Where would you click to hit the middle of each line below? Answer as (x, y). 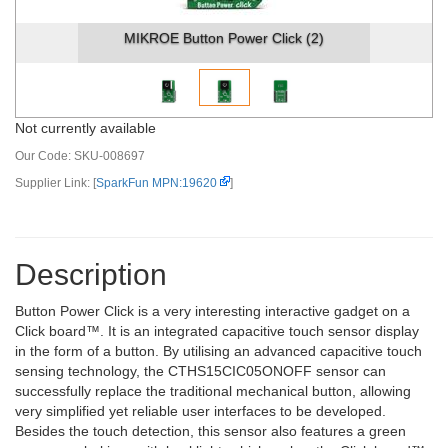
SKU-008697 (109, 156)
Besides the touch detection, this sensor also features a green (210, 431)
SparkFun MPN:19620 (156, 183)
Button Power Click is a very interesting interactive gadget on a (212, 311)
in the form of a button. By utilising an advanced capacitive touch (218, 351)
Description (91, 274)
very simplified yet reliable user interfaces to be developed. (200, 411)
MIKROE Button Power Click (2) (224, 38)
